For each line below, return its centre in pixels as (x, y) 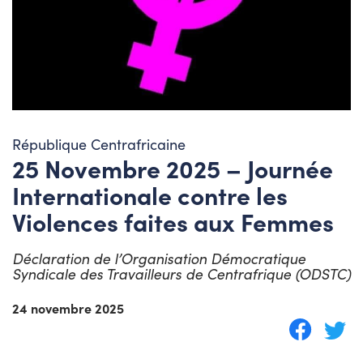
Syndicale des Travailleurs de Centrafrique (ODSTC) (181, 273)
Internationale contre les (150, 194)
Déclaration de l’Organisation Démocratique (159, 258)
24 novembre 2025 (68, 307)
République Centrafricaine (99, 144)
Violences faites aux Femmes (173, 221)
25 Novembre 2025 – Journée (173, 167)
